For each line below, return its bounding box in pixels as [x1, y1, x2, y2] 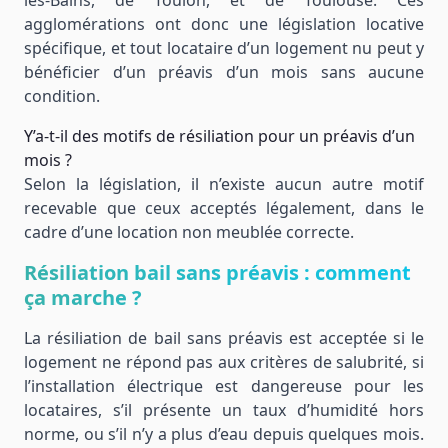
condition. [24, 85, 100, 107]
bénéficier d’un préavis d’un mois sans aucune [24, 61, 424, 83]
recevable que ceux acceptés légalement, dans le [24, 197, 424, 219]
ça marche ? [24, 284, 142, 311]
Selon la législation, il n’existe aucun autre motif [24, 173, 424, 195]
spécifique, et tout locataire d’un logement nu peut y [24, 37, 424, 59]
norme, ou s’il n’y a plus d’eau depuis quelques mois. [24, 423, 424, 445]
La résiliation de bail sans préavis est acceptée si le [24, 327, 424, 349]
